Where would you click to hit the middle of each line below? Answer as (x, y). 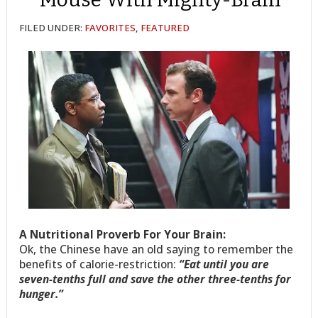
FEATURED (165, 28)
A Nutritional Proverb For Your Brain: (123, 234)
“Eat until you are (224, 264)
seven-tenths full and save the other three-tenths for (155, 279)
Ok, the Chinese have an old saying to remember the (157, 249)
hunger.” (42, 294)
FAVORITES (110, 28)
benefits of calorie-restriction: (99, 264)
